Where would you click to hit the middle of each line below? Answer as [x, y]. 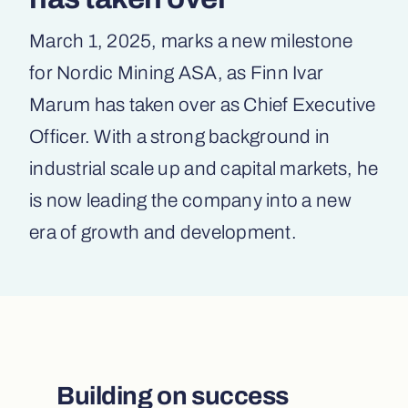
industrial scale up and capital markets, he [204, 168]
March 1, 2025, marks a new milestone [191, 41]
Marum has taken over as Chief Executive [203, 104]
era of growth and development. [163, 232]
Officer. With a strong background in [180, 136]
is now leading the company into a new [190, 200]
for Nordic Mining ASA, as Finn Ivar [177, 72]
